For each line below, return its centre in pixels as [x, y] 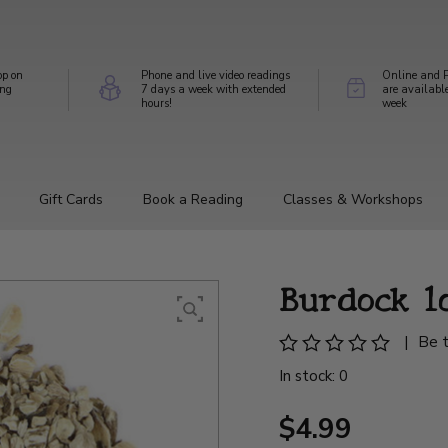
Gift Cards [71, 199]
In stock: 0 [314, 375]
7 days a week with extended [213, 89]
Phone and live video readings [215, 75]
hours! [156, 103]
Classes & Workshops [353, 199]
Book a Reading [193, 199]
